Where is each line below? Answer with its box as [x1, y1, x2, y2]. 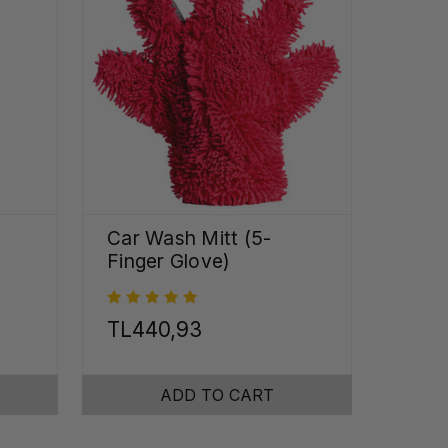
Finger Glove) [107, 248, 231, 273]
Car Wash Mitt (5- [107, 225, 272, 250]
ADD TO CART [160, 385, 274, 406]
